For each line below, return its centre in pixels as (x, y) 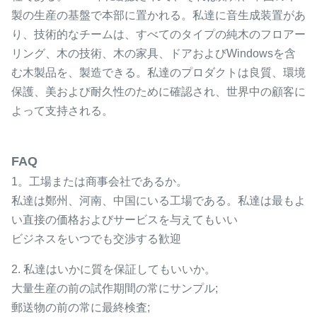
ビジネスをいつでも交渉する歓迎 (96, 239)
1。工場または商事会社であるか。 (99, 181)
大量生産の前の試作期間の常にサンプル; (115, 288)
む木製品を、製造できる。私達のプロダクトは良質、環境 (158, 73)
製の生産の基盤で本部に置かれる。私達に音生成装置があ (158, 15)
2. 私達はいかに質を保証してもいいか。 (114, 269)
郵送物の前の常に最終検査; (81, 307)
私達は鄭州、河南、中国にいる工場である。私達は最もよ (158, 201)
